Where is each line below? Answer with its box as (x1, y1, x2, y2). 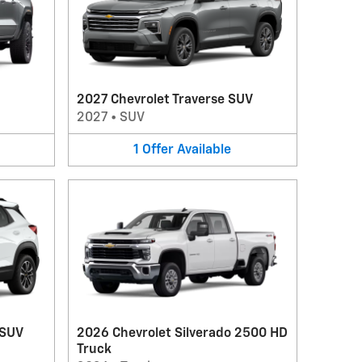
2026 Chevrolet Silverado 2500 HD (76, 327, 288, 340)
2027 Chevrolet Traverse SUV (76, 93, 253, 107)
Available (177, 143, 232, 157)
